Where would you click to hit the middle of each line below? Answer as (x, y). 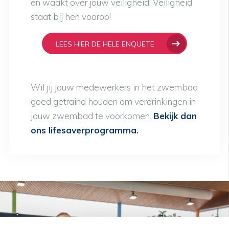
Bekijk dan (175, 116)
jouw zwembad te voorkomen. (92, 116)
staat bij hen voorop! (71, 16)
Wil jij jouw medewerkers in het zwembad (114, 87)
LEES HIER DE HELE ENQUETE (106, 43)
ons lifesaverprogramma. (84, 130)
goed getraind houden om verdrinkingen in (113, 102)
